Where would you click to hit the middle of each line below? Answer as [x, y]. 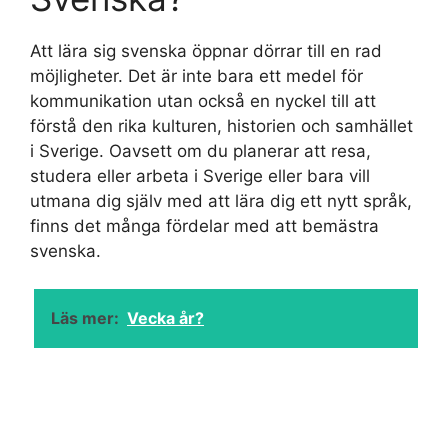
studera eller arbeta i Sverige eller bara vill [200, 175]
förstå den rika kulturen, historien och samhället [221, 125]
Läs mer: [85, 318]
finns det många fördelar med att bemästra [204, 225]
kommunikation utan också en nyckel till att [203, 100]
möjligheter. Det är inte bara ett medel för [196, 75]
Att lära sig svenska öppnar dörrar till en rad [206, 50]
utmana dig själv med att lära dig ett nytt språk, [221, 200]
